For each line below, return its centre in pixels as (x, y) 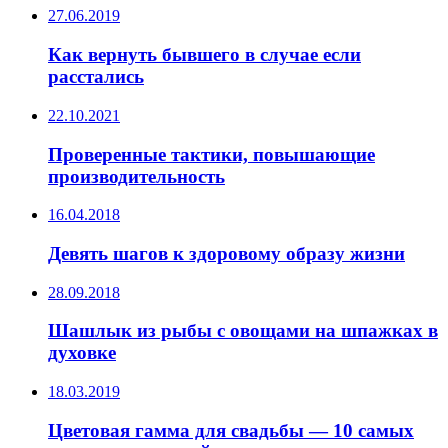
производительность (136, 176)
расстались (96, 77)
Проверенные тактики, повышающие (211, 154)
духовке (82, 353)
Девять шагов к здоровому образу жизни (226, 253)
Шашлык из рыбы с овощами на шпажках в (243, 331)
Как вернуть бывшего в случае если (204, 55)
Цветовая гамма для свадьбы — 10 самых (231, 430)
